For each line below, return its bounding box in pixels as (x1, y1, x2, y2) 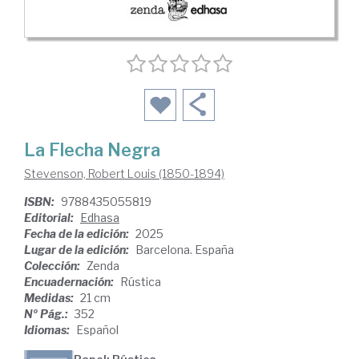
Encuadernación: (24, 274, 116, 288)
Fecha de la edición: (24, 226, 131, 240)
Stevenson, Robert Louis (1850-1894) (24, 166, 224, 180)
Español (76, 322, 119, 337)
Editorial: (24, 210, 76, 224)
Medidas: (24, 290, 76, 305)
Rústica (120, 274, 161, 288)
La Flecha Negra (24, 139, 160, 160)
